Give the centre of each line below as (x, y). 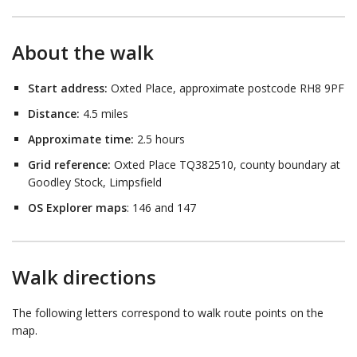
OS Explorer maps (77, 208)
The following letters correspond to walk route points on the (168, 313)
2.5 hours (159, 139)
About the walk (83, 53)
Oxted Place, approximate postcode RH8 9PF (226, 88)
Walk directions (84, 277)
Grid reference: (69, 165)
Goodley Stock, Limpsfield (95, 182)
